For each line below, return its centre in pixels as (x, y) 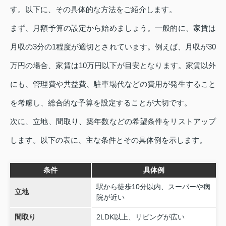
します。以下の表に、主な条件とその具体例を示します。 (108, 140)
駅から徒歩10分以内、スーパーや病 (153, 187)
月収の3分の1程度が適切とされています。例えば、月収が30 (113, 47)
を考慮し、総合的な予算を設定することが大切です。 (101, 103)
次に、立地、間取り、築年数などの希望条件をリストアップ (113, 122)
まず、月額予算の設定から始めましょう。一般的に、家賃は (113, 28)
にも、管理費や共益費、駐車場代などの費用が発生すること (113, 84)
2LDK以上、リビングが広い (140, 217)
